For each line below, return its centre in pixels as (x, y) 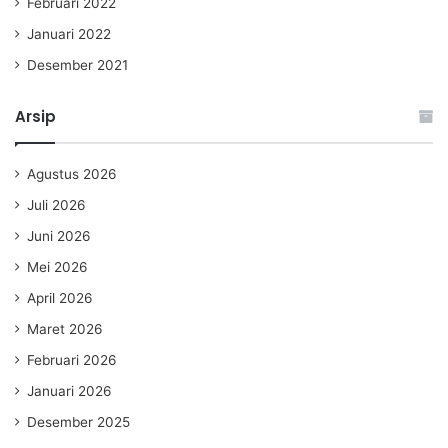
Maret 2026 (65, 328)
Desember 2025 (78, 421)
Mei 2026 (57, 266)
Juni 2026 (59, 235)
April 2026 (60, 297)
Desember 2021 (77, 64)
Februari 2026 (72, 359)
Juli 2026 (56, 204)
